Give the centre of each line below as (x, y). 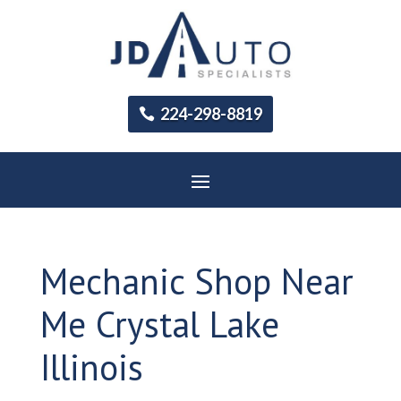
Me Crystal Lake (159, 324)
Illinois (91, 367)
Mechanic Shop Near (196, 281)
